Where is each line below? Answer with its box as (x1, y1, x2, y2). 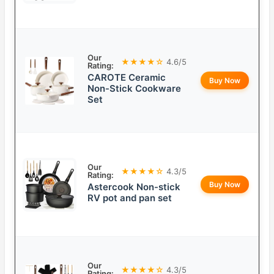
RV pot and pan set (87, 192, 172, 204)
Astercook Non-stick (87, 181, 180, 193)
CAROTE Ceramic (87, 72, 166, 84)
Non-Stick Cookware (87, 83, 181, 95)
